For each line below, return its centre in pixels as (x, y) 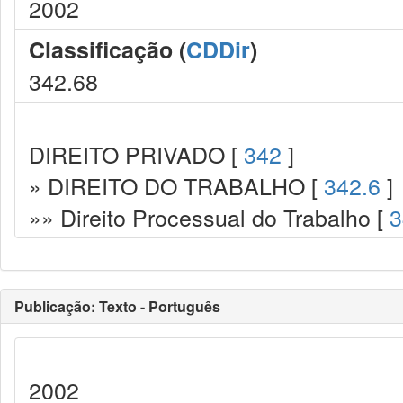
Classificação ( (107, 49)
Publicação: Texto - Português (117, 306)
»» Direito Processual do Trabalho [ (209, 217)
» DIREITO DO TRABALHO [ (176, 185)
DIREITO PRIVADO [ (136, 154)
